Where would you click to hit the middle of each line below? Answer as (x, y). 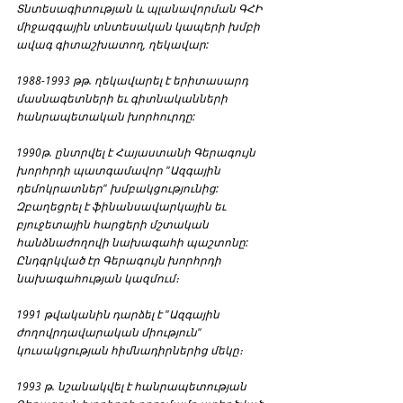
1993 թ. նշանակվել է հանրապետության (133, 385)
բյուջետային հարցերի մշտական (114, 224)
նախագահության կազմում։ (98, 278)
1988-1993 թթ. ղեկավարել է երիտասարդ (134, 80)
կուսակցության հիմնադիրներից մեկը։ (130, 349)
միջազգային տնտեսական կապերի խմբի (139, 26)
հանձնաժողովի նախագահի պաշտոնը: (134, 242)
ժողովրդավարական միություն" (110, 331)
